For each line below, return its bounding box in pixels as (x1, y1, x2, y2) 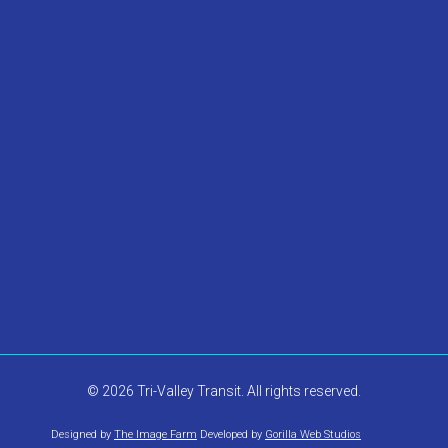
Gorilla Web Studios (265, 428, 361, 442)
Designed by (51, 428, 114, 442)
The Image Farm (114, 428, 197, 442)
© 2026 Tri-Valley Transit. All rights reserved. (87, 383, 361, 400)
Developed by (197, 428, 265, 442)
